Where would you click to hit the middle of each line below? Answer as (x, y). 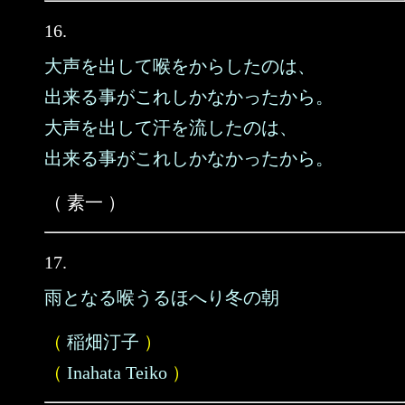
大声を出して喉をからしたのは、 (180, 66)
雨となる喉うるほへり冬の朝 (162, 297)
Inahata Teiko (117, 372)
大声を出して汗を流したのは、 (171, 127)
